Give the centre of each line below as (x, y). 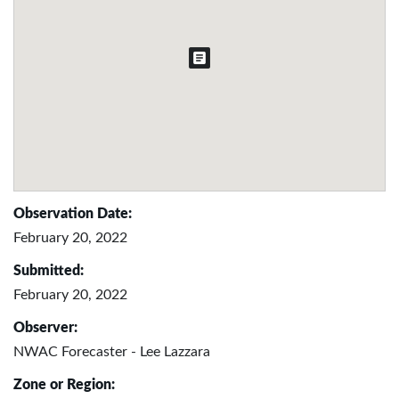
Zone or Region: (64, 384)
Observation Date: (73, 213)
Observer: (45, 327)
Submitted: (49, 270)
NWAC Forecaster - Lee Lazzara (112, 351)
